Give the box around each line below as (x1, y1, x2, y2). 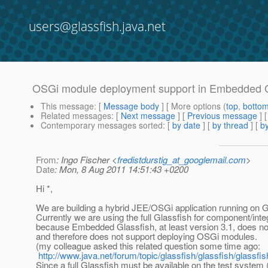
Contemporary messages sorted (41, 119, 163, 132)
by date (172, 119, 200, 132)
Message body (103, 100, 159, 112)
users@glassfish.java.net (29, 18, 166, 35)
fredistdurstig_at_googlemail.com (117, 153, 246, 166)
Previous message (187, 109, 257, 122)
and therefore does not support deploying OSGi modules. (36, 230, 257, 243)
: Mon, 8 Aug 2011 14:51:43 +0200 (54, 163, 188, 176)
